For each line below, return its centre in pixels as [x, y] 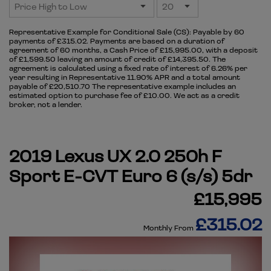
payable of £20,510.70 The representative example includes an [122, 86]
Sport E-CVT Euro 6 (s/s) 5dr [131, 175]
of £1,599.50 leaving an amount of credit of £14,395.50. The [117, 59]
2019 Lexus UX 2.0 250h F [116, 155]
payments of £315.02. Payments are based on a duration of [117, 41]
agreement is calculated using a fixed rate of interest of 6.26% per [128, 68]
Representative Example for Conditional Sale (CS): [100, 32]
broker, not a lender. [46, 104]
